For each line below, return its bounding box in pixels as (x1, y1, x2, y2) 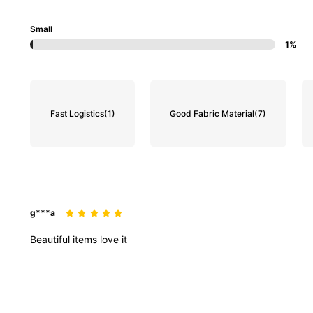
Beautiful (30, 233, 73, 245)
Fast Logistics (50, 108, 104, 119)
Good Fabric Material (170, 108, 255, 119)
